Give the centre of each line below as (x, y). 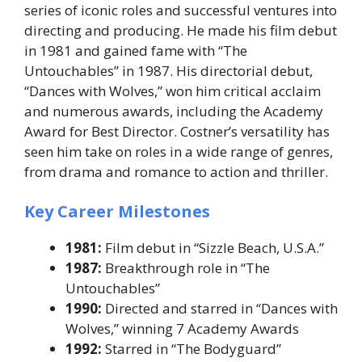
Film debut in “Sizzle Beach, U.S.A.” (213, 248)
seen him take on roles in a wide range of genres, (179, 151)
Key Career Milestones (117, 212)
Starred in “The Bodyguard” (192, 349)
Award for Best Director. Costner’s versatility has (177, 131)
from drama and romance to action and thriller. (176, 171)
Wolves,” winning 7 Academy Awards (182, 329)
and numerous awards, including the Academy (174, 111)
